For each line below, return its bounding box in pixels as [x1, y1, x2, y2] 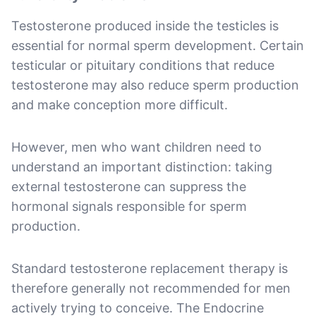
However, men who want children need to [11, 139, 262, 154]
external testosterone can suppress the [11, 178, 246, 194]
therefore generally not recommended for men [11, 280, 291, 296]
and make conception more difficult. [11, 97, 228, 112]
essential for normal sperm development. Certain [11, 37, 304, 53]
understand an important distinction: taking [11, 159, 272, 174]
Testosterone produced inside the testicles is [11, 18, 279, 33]
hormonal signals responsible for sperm [11, 198, 247, 214]
